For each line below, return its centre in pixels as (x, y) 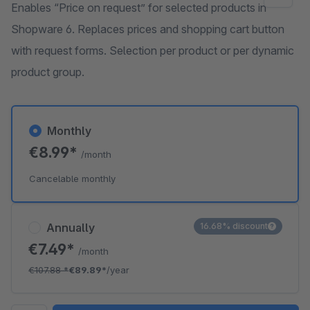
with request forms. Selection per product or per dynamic (153, 51)
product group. (48, 72)
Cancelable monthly (72, 179)
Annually (71, 228)
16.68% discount (234, 226)
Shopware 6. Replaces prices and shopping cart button (148, 29)
